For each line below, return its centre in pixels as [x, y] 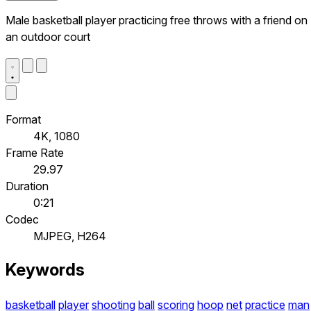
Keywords [45, 270]
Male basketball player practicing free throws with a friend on [157, 20]
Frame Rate [35, 152]
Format [23, 119]
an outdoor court [48, 36]
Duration [27, 186]
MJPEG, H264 [70, 236]
